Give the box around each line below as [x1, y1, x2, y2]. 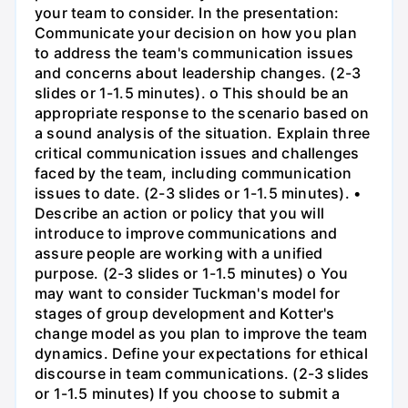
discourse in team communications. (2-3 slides [35, 364, 370, 383]
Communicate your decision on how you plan [35, 24, 357, 43]
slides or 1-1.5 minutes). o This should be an [35, 84, 350, 103]
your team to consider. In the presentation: [35, 4, 340, 23]
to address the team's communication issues [35, 44, 353, 63]
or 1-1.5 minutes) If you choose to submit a [35, 384, 341, 403]
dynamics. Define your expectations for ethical [35, 344, 368, 363]
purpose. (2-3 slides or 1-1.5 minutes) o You [35, 264, 349, 283]
